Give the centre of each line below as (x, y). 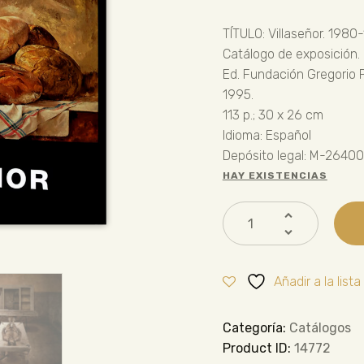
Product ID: (258, 348)
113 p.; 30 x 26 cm (273, 115)
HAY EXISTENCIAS (275, 175)
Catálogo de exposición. (291, 54)
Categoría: (256, 328)
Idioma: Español (266, 135)
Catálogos (320, 328)
